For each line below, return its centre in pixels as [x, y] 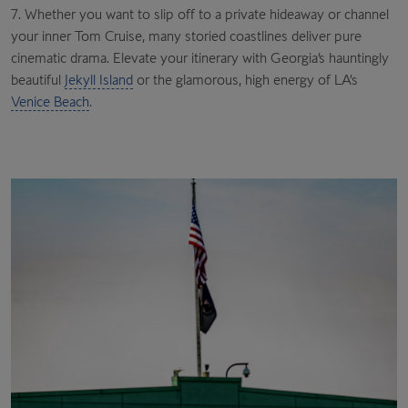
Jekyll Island [99, 79]
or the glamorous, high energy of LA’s [245, 79]
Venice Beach [50, 101]
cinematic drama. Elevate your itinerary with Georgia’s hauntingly [200, 57]
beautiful [38, 79]
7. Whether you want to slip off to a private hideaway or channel [200, 14]
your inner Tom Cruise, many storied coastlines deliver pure [186, 36]
